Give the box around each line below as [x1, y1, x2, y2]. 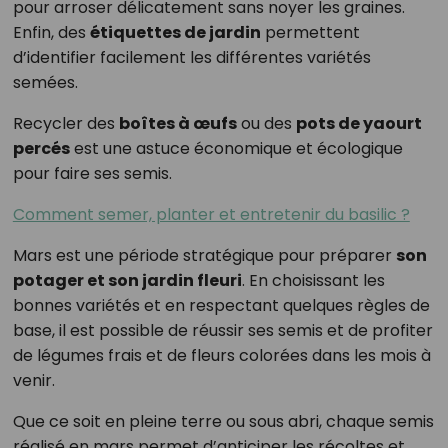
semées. [12, 70, 78, 94]
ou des [236, 111, 296, 135]
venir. [12, 368, 55, 392]
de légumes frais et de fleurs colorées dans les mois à [12, 343, 431, 367]
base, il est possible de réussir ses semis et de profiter [12, 318, 433, 342]
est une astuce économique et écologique [69, 136, 403, 160]
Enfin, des [12, 20, 90, 44]
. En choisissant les [241, 268, 385, 292]
